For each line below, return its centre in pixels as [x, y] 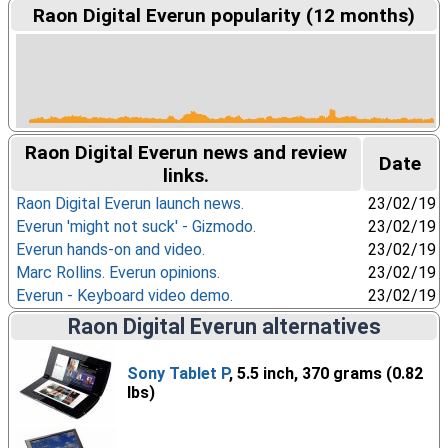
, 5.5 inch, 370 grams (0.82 [325, 373]
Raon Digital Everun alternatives [224, 326]
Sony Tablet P [177, 373]
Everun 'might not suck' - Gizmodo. [135, 226]
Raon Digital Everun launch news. [129, 203]
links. [186, 175]
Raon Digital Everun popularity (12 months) [224, 15]
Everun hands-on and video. [110, 249]
